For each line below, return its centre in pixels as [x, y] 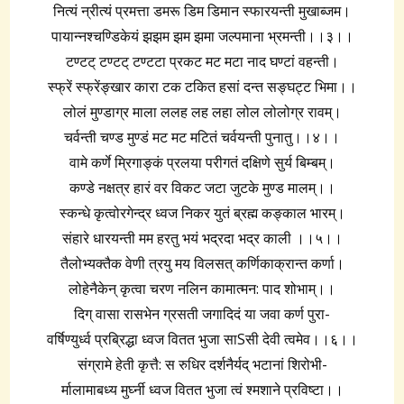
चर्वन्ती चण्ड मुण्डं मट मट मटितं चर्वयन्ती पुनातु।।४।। [202, 137]
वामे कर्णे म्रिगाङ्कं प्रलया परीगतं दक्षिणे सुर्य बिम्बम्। [202, 162]
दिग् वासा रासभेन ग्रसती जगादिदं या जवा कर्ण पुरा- [202, 313]
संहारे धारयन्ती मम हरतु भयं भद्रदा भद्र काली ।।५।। [202, 238]
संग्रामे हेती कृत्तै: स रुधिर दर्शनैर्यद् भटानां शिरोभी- [202, 364]
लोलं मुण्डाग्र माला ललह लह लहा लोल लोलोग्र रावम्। [202, 111]
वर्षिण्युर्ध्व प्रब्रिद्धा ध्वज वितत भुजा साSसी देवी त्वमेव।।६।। [202, 339]
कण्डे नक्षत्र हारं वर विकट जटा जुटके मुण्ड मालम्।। [202, 187]
